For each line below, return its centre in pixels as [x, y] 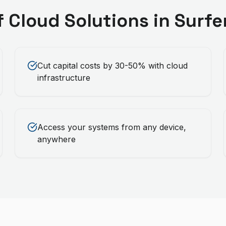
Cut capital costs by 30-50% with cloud [113, 66]
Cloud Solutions [78, 21]
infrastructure [64, 78]
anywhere [57, 139]
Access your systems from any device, [112, 127]
